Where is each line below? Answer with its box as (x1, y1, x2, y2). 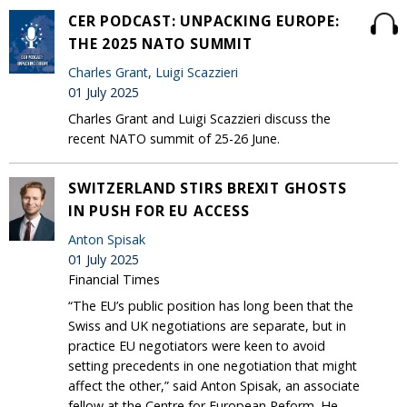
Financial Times (68, 270, 160, 288)
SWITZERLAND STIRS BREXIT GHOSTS (68, 177, 347, 198)
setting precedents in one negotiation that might (68, 356, 357, 374)
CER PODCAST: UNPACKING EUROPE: (68, 10, 340, 31)
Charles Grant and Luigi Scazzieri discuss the (68, 109, 331, 127)
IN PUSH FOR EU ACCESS (68, 200, 250, 221)
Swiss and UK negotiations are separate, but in (68, 316, 346, 334)
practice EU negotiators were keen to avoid (68, 336, 325, 354)
